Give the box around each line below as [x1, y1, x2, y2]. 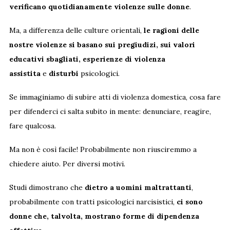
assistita [9, 68, 41, 78]
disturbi [48, 68, 79, 78]
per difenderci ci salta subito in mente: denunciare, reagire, [9, 106, 211, 116]
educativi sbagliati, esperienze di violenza [9, 54, 165, 64]
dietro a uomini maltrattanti [84, 182, 191, 192]
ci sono [176, 197, 203, 206]
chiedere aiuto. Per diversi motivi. [9, 159, 125, 168]
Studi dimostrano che [9, 182, 85, 192]
